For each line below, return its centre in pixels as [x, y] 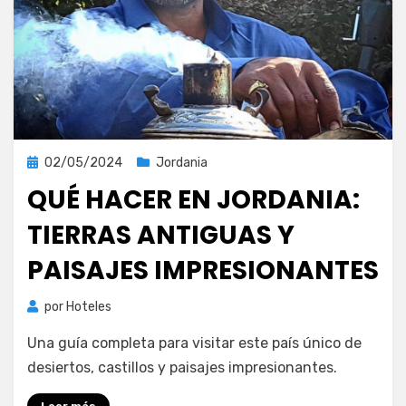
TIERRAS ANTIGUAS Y [161, 235]
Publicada [55, 162]
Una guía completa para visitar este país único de [194, 343]
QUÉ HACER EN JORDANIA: [193, 200]
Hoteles [89, 307]
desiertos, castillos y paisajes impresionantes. [182, 367]
